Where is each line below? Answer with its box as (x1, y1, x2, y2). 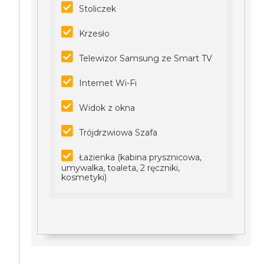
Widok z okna (79, 103, 136, 113)
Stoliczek (79, 4, 117, 14)
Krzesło (79, 28, 110, 39)
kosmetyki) (61, 172, 107, 183)
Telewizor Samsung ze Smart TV (79, 53, 213, 64)
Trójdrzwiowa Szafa (79, 127, 158, 138)
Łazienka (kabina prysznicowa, (79, 152, 202, 163)
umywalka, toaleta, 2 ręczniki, (61, 163, 180, 173)
